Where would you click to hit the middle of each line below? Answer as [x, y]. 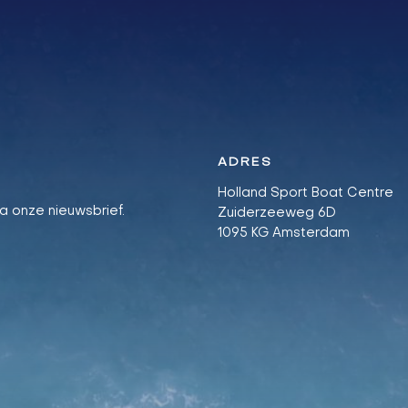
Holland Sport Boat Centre [306, 193]
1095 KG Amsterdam [284, 233]
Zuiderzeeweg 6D [277, 213]
